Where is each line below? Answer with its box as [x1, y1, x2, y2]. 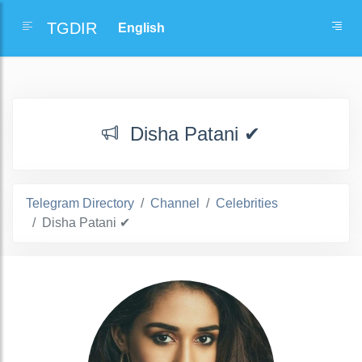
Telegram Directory [26, 196, 134, 210]
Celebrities [216, 196, 278, 210]
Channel [150, 196, 200, 210]
